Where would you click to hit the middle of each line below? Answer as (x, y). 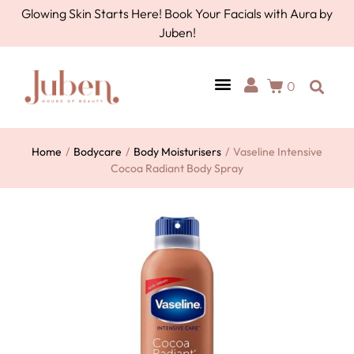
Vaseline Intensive (278, 152)
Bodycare (98, 152)
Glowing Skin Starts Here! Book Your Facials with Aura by (177, 13)
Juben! (177, 32)
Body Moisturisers (177, 152)
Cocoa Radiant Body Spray (177, 168)
